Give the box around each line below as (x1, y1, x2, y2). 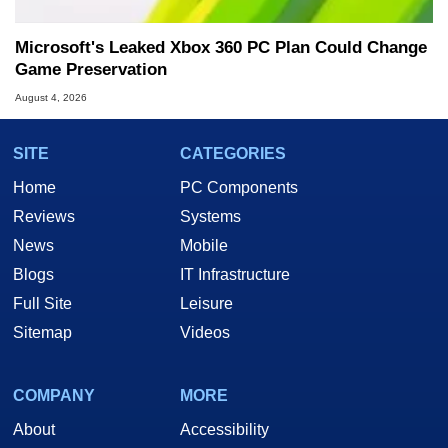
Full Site (13, 295, 72, 313)
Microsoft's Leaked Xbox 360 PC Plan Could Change (15, 37, 427, 57)
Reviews (13, 208, 75, 226)
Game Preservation (15, 59, 167, 79)
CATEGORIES (180, 145, 286, 163)
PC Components (180, 179, 298, 197)
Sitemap (13, 324, 72, 342)
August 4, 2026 (15, 92, 87, 104)
